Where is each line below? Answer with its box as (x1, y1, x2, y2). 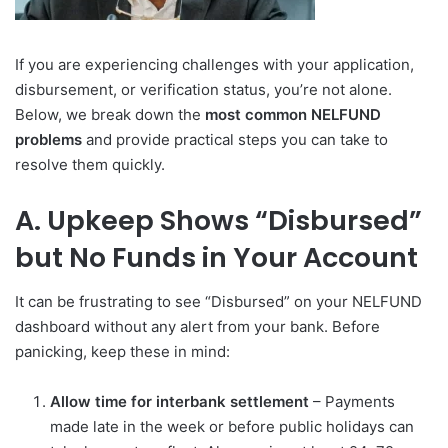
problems (15, 129, 82, 149)
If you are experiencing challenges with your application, (15, 54, 414, 74)
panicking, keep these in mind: (15, 342, 230, 362)
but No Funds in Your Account (15, 238, 418, 276)
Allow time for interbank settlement (50, 392, 309, 412)
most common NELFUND (205, 104, 381, 124)
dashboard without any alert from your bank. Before (15, 317, 380, 337)
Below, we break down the (15, 104, 205, 124)
